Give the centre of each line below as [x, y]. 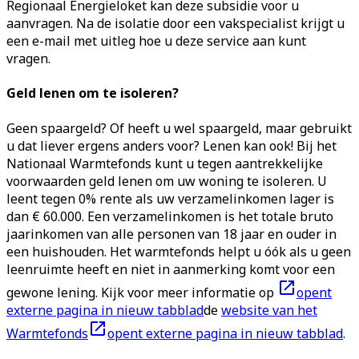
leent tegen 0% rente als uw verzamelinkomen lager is [170, 198]
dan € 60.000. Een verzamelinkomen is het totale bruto [170, 216]
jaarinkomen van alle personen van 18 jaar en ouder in [171, 234]
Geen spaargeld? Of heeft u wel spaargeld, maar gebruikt [179, 128]
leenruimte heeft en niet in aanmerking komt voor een [171, 269]
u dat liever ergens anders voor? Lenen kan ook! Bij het [171, 145]
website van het [269, 310]
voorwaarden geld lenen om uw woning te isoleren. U [167, 181]
